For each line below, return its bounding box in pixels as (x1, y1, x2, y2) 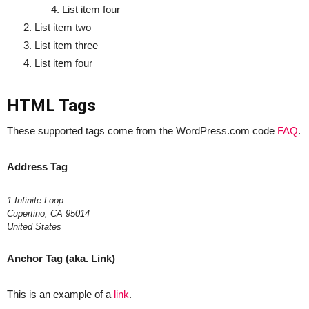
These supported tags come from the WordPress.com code (7, 125, 277, 137)
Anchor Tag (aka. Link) (7, 252, 115, 264)
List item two (34, 21, 91, 33)
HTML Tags (7, 96, 96, 115)
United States (7, 221, 61, 232)
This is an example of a (7, 288, 114, 300)
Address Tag (7, 161, 68, 172)
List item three (34, 39, 98, 51)
